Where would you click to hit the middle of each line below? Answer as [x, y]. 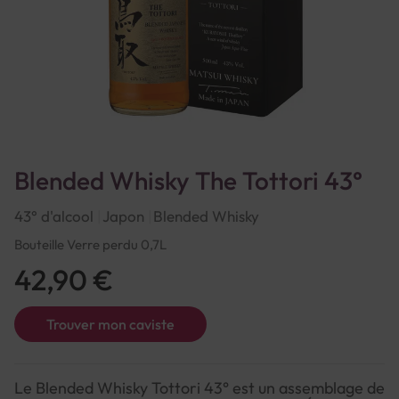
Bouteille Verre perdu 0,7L [90, 244]
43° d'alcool [54, 216]
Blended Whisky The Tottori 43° [188, 180]
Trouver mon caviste [110, 324]
